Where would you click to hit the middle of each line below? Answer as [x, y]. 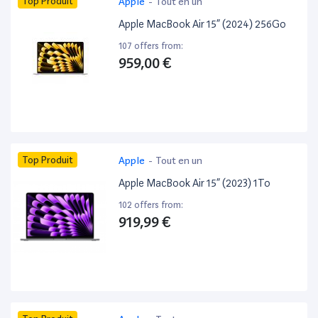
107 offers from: [151, 46]
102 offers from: [151, 205]
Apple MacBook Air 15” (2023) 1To [195, 183]
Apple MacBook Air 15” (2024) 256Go [203, 24]
